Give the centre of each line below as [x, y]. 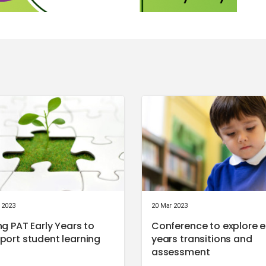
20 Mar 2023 [169, 205]
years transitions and [202, 239]
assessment [180, 252]
